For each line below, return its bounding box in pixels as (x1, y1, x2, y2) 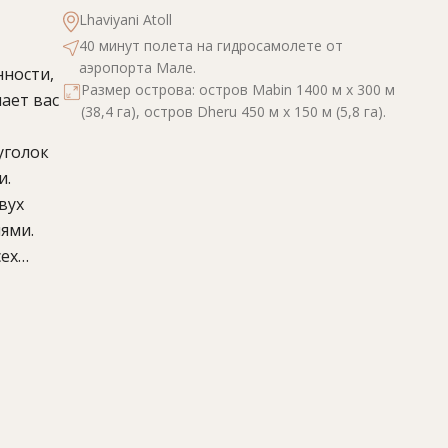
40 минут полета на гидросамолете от (79, 36, 343, 55)
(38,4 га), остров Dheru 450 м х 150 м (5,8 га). (81, 102, 386, 121)
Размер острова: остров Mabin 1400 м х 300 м (81, 80, 395, 99)
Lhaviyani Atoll (79, 10, 172, 29)
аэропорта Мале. (79, 58, 196, 77)
